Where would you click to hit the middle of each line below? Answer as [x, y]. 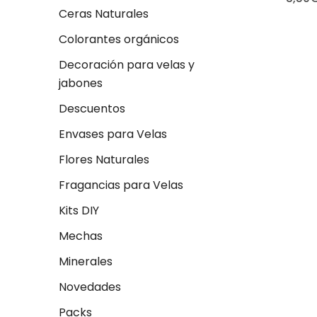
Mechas [81, 236]
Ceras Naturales [104, 13]
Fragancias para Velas [121, 185]
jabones [81, 83]
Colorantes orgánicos [119, 39]
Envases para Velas [113, 134]
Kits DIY [79, 210]
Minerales [86, 261]
